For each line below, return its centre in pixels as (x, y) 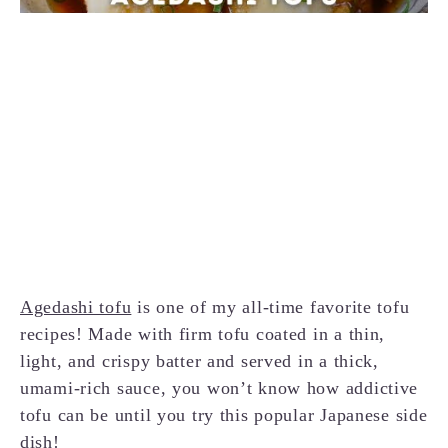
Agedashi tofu (76, 307)
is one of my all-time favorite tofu (270, 307)
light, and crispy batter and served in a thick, (199, 361)
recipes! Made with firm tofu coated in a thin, (203, 334)
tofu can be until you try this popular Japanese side (224, 415)
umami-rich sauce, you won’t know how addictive (219, 388)
